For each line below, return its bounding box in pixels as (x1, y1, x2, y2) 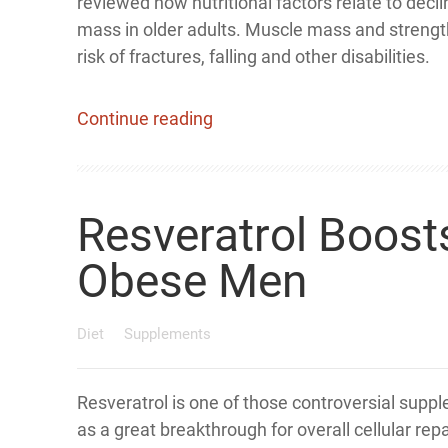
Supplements (124, 325, 211, 343)
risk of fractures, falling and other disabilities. (77, 46, 430, 67)
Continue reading (77, 108, 213, 129)
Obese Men (77, 254, 307, 308)
